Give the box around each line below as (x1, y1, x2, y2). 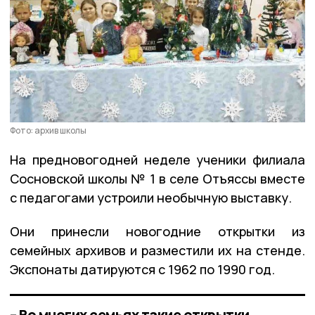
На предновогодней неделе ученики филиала (10, 150, 305, 168)
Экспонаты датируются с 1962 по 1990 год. (10, 260, 275, 278)
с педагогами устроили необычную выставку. (10, 188, 292, 206)
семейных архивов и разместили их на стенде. (10, 241, 305, 259)
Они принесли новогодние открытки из (10, 222, 305, 240)
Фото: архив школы (10, 124, 86, 136)
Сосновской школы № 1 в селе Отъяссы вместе (10, 169, 305, 187)
